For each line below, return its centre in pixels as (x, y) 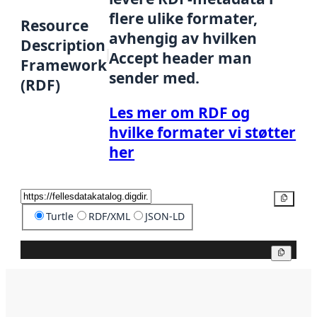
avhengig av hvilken (183, 38)
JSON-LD (165, 216)
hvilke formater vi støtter (203, 132)
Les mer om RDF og (180, 112)
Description (63, 46)
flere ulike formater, (184, 18)
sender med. (155, 77)
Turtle (59, 216)
